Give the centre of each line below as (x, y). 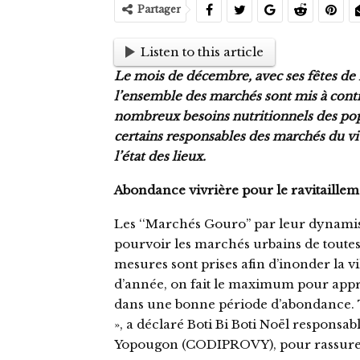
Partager (159, 9)
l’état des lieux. (160, 156)
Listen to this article (202, 52)
